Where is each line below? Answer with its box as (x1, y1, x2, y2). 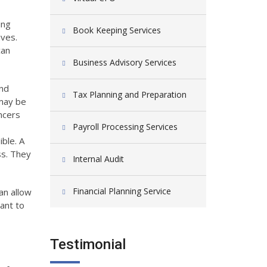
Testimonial (49, 236, 126, 253)
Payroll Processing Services (72, 121, 178, 132)
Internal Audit (72, 153, 124, 164)
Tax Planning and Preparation (72, 89, 187, 100)
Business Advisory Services (72, 57, 176, 68)
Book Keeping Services (72, 24, 161, 36)
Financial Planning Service (72, 185, 171, 197)
